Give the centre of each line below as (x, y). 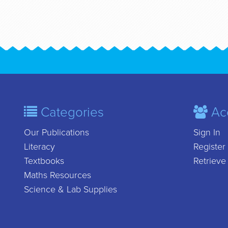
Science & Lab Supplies (70, 189)
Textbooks (44, 161)
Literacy (39, 147)
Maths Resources (58, 175)
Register (209, 147)
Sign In (207, 132)
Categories (70, 112)
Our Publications (56, 132)
